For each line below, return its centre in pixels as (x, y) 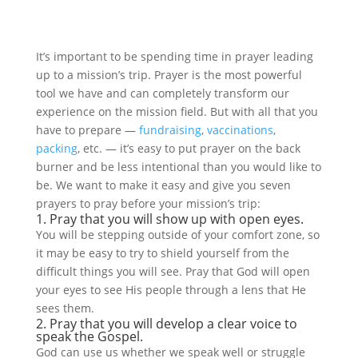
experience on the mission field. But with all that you (177, 111)
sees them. (65, 308)
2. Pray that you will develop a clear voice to (166, 324)
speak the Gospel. (89, 336)
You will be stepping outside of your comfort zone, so (177, 235)
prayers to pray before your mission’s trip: (148, 203)
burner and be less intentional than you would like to (178, 167)
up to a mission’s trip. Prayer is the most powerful (169, 75)
